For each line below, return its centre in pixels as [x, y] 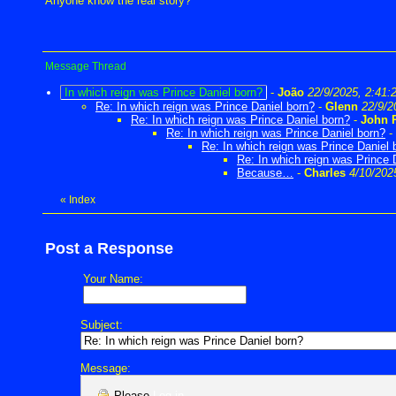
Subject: [102, 325]
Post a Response [109, 249]
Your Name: [113, 279]
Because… [265, 173]
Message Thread [86, 67]
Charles [325, 173]
